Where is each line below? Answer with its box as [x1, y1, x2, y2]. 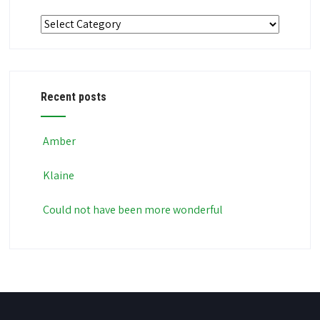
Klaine [42, 168, 74, 183]
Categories [39, 16, 93, 31]
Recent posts [40, 90, 106, 104]
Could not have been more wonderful [42, 202, 223, 217]
